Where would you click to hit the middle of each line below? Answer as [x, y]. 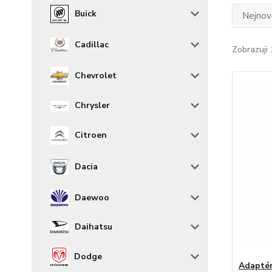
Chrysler [92, 106]
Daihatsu [93, 227]
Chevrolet [96, 76]
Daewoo [92, 198]
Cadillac [92, 45]
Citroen [91, 135]
